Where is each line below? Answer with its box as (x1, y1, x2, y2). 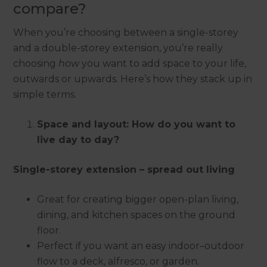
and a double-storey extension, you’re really (13, 42, 223, 54)
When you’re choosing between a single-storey (13, 27, 239, 39)
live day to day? (37, 134, 120, 146)
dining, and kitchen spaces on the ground (37, 209, 236, 221)
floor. (37, 225, 61, 237)
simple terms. (13, 89, 77, 101)
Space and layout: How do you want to (37, 119, 236, 131)
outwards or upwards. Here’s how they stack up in (13, 73, 253, 85)
